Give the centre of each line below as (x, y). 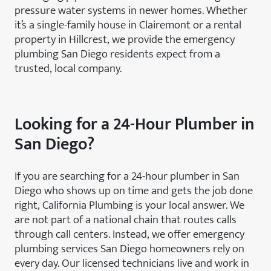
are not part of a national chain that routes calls (126, 219)
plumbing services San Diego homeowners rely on (129, 248)
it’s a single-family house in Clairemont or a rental (128, 24)
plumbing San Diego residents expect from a (117, 54)
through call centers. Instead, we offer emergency (129, 234)
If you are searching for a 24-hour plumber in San (127, 176)
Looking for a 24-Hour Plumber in (135, 124)
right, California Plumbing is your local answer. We (129, 205)
